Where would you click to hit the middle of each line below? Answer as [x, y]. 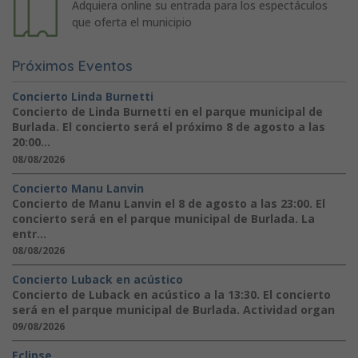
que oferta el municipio [131, 22]
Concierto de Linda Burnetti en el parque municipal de [167, 112]
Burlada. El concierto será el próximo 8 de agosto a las [169, 127]
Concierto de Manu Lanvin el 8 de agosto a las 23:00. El [169, 203]
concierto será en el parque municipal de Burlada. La [163, 218]
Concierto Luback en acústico [97, 279]
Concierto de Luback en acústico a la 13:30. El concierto [171, 294]
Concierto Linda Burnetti [83, 97]
